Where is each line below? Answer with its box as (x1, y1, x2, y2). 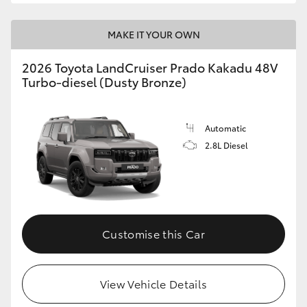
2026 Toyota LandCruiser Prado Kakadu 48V (22, 58, 278, 77)
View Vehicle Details (99, 275, 208, 291)
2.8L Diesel (205, 139, 248, 151)
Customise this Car (102, 225, 205, 241)
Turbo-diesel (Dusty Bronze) (22, 73, 186, 91)
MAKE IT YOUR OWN (107, 27, 200, 42)
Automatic (205, 122, 246, 134)
